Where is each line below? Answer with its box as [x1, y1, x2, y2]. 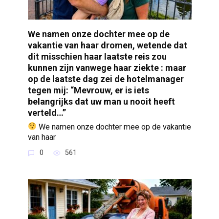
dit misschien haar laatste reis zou [27, 51, 167, 62]
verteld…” [27, 107, 66, 118]
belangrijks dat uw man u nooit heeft [27, 96, 175, 107]
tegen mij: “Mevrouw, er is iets [27, 85, 149, 95]
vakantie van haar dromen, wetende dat [27, 40, 187, 50]
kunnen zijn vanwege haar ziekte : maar [27, 62, 186, 73]
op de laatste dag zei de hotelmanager [27, 73, 184, 84]
